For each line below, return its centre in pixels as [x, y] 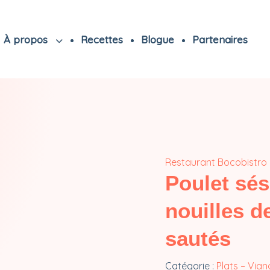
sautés [198, 238]
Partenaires [220, 39]
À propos [27, 39]
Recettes [102, 39]
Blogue [157, 39]
